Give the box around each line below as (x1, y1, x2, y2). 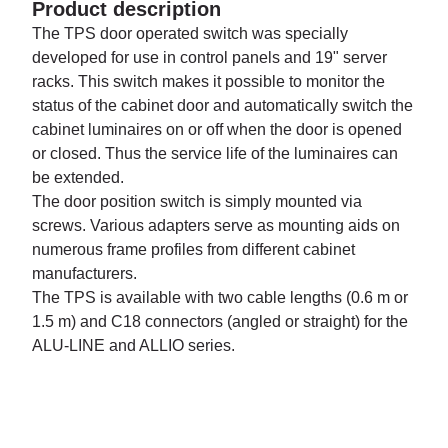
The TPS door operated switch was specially (32, 25, 348, 42)
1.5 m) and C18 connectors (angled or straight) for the (32, 313, 408, 330)
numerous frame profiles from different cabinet (32, 241, 355, 258)
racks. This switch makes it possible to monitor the (32, 73, 385, 90)
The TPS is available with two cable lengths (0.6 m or (32, 289, 408, 306)
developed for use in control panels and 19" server (32, 49, 387, 66)
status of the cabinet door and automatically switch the (32, 97, 413, 114)
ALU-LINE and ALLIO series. (32, 337, 235, 354)
